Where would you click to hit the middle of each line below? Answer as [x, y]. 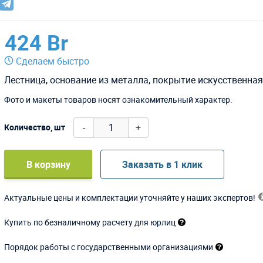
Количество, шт [35, 127]
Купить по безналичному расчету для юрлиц [90, 222]
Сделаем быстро [53, 61]
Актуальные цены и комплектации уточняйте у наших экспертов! [130, 197]
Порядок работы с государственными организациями [109, 247]
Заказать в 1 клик [163, 164]
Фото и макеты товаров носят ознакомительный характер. [119, 99]
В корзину [48, 164]
